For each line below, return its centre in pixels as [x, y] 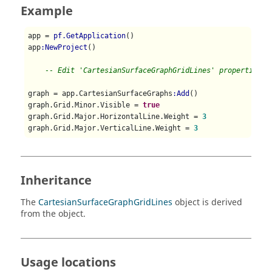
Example [47, 11]
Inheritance [56, 181]
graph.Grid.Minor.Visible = [86, 105]
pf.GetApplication [90, 36]
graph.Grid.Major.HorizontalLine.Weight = [115, 117]
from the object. [53, 214]
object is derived [207, 203]
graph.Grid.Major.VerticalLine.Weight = [111, 128]
